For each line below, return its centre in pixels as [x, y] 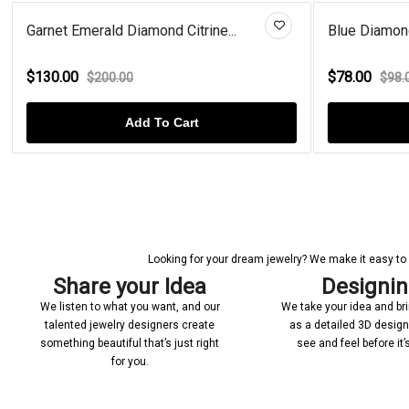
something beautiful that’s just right [130, 343]
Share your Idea [130, 286]
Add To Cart [196, 122]
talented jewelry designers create [130, 325]
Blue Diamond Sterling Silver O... [162, 30]
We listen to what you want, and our [130, 306]
